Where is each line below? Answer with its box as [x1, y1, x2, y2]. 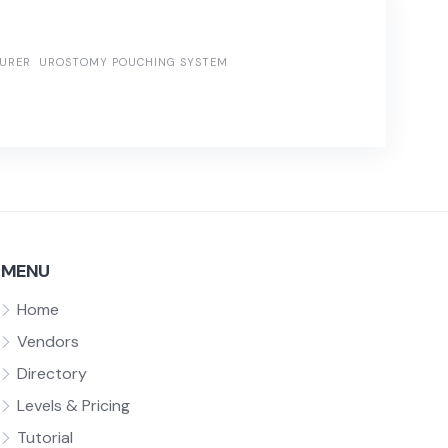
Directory [16, 363, 87, 385]
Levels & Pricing [16, 395, 130, 417]
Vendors [16, 331, 79, 353]
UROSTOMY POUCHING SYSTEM [39, 54, 228, 69]
